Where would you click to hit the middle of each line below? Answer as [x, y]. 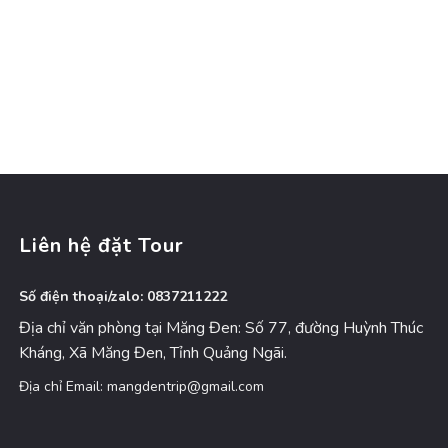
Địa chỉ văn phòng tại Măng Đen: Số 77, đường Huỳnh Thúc [221, 328]
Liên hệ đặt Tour [101, 246]
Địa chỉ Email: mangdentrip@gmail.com [141, 386]
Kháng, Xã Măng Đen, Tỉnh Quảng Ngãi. [153, 353]
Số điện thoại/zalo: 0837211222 [123, 297]
